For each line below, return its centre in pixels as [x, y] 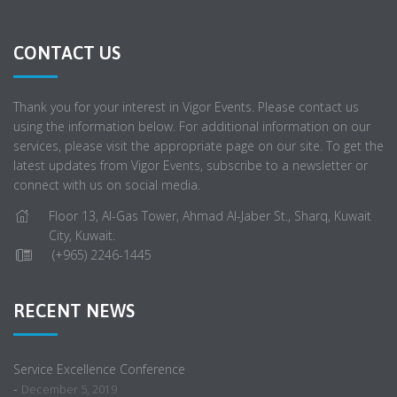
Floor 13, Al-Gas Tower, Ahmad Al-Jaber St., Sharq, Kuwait [210, 215]
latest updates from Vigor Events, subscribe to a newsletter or [191, 166]
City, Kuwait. [82, 235]
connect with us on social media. [107, 185]
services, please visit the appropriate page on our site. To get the [198, 146]
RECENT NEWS [74, 310]
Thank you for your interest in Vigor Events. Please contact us [186, 107]
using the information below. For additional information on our [192, 127]
